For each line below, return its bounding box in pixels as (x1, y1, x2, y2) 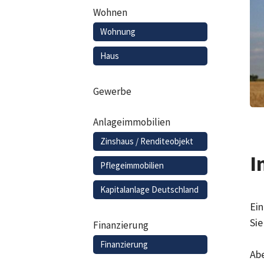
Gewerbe (93, 84, 131, 98)
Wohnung (100, 25, 136, 37)
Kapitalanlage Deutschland (100, 183, 199, 195)
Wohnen (93, 5, 127, 19)
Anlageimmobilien (93, 115, 170, 128)
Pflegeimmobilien (100, 159, 164, 171)
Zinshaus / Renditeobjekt (100, 135, 193, 147)
